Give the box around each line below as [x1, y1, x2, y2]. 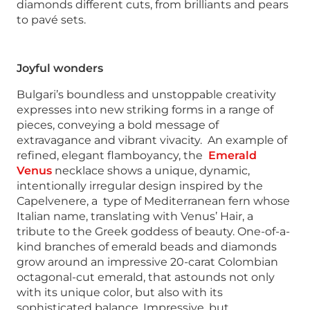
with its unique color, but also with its [17, 285, 223, 299]
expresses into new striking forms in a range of [17, 102, 273, 116]
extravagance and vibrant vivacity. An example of [17, 133, 287, 147]
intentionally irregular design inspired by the [17, 179, 263, 192]
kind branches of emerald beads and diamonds [17, 239, 277, 253]
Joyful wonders [17, 61, 103, 75]
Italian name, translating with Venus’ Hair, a [17, 209, 253, 223]
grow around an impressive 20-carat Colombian [17, 255, 278, 268]
